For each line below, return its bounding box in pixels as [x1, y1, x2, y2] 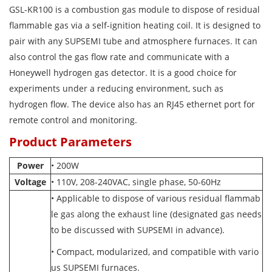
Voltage [14, 176, 46, 188]
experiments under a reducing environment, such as [9, 83, 223, 94]
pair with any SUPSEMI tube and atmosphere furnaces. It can [9, 35, 257, 47]
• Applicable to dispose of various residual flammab [51, 192, 260, 204]
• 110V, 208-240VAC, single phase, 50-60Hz [51, 176, 221, 188]
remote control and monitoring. [9, 114, 140, 126]
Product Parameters [9, 134, 132, 150]
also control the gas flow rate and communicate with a [9, 51, 229, 63]
